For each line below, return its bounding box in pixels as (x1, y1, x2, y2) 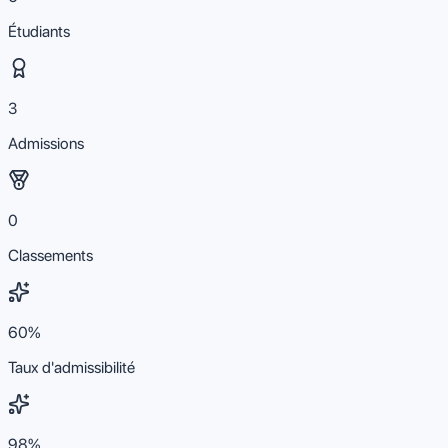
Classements (8, 245, 93, 265)
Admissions (8, 133, 84, 153)
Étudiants (8, 21, 70, 41)
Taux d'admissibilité (8, 357, 135, 377)
